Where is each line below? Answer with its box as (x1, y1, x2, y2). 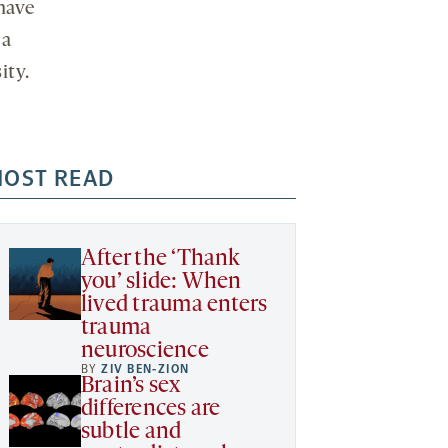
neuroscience (81, 339, 209, 363)
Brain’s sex (81, 374, 181, 398)
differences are (81, 397, 221, 421)
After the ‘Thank (81, 247, 240, 271)
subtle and (81, 420, 182, 444)
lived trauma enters (81, 293, 268, 317)
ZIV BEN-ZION (101, 361, 190, 376)
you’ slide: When (81, 270, 242, 294)
